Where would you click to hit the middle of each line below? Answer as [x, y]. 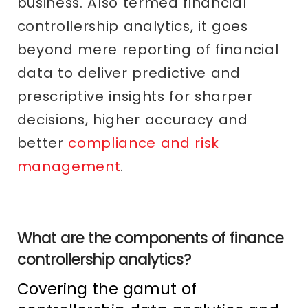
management [69, 167]
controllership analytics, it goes [132, 26]
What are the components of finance [150, 238]
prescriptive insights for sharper [135, 97]
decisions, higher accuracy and [132, 120]
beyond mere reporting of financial [148, 50]
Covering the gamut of [107, 289]
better [43, 143]
